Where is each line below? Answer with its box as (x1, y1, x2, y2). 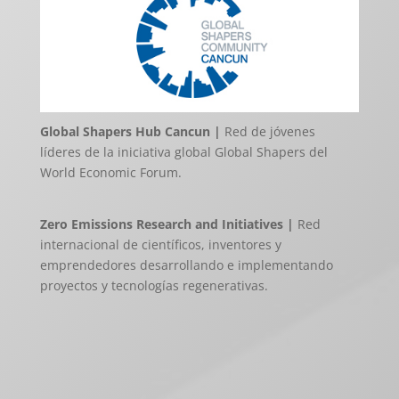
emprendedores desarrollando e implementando (39, 256, 333, 273)
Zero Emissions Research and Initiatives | (39, 215, 294, 232)
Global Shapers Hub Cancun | (39, 122, 221, 140)
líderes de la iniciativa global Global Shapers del (39, 142, 328, 160)
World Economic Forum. (39, 163, 182, 181)
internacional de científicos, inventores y (39, 235, 281, 253)
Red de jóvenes (220, 122, 315, 140)
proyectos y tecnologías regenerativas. (39, 276, 268, 294)
